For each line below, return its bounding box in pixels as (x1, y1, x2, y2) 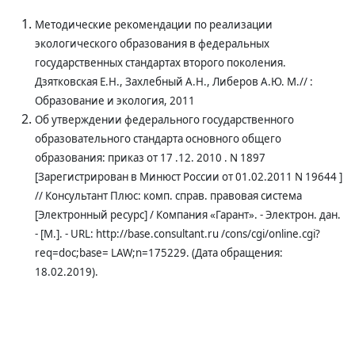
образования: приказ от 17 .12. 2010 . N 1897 (35, 151, 265, 165)
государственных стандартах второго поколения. (35, 55, 286, 70)
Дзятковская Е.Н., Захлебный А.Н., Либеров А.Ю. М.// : (35, 74, 313, 89)
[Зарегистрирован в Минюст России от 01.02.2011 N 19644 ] (35, 170, 342, 184)
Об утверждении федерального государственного (35, 113, 294, 127)
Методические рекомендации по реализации (35, 17, 273, 32)
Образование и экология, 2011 (35, 94, 195, 108)
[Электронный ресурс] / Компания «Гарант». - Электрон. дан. (35, 208, 341, 222)
